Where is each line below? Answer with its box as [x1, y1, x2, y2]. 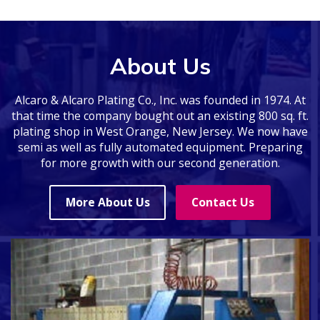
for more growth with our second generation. [40, 155, 280, 171]
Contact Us [191, 194, 255, 211]
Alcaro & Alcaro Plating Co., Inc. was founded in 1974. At [14, 92, 306, 109]
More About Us [65, 194, 150, 211]
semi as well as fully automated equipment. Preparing [17, 139, 303, 156]
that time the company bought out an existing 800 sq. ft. [11, 108, 309, 124]
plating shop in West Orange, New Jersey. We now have [12, 124, 308, 140]
